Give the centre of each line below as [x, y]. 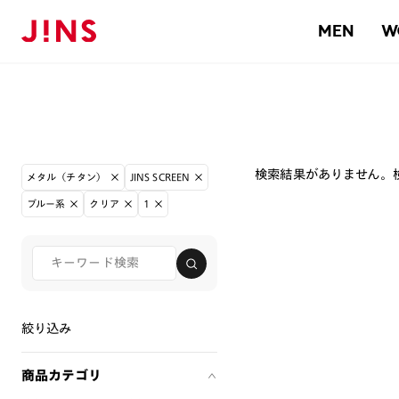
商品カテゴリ [61, 375]
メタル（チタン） [66, 177]
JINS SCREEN [160, 177]
